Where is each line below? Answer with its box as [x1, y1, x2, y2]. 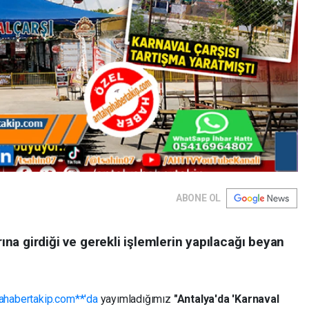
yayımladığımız [97, 292, 174, 306]
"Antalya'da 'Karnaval [173, 292, 279, 306]
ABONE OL [175, 192, 221, 203]
